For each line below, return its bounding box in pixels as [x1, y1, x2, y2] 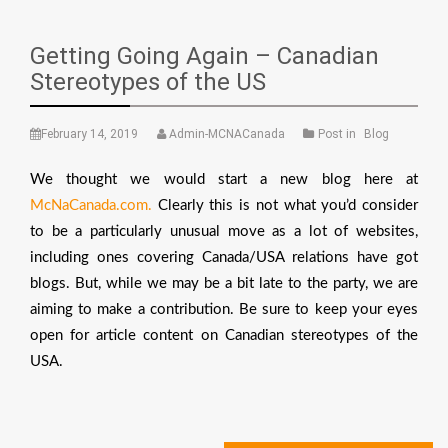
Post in [318, 127, 359, 141]
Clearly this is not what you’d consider [152, 197, 418, 213]
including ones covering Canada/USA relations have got [30, 249, 418, 265]
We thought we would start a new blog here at [30, 171, 418, 187]
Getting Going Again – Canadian [30, 42, 379, 70]
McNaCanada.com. [30, 197, 152, 213]
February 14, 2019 [41, 127, 138, 141]
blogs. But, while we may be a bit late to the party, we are [30, 275, 418, 291]
